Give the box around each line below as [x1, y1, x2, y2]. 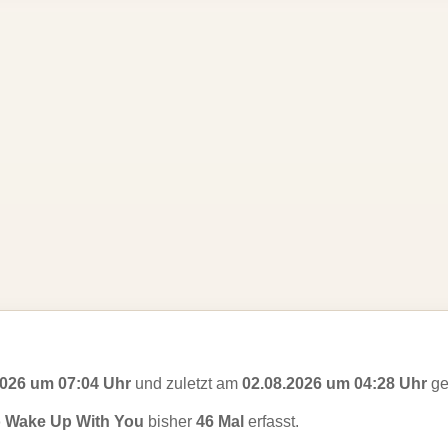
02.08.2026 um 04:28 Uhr [242, 375, 427, 392]
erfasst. [244, 413, 299, 430]
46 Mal [196, 413, 244, 430]
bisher [144, 413, 196, 430]
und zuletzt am [131, 375, 242, 392]
